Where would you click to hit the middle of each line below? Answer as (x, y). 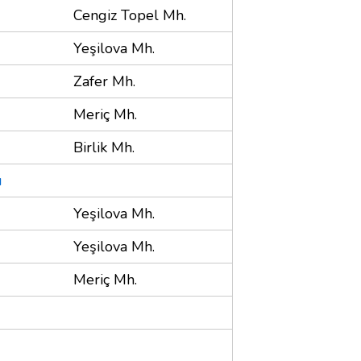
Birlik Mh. (104, 147)
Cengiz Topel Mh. (130, 15)
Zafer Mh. (104, 81)
